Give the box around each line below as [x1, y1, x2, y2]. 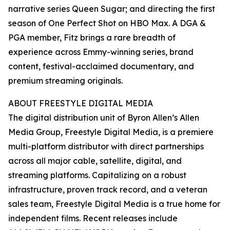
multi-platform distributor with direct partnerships [8, 141, 204, 152]
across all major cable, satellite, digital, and [8, 156, 182, 166]
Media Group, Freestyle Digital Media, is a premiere [8, 127, 214, 138]
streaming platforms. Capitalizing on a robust [8, 170, 186, 181]
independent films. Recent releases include [8, 213, 178, 224]
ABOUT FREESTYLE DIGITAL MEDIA [8, 98, 153, 109]
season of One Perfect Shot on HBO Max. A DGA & [8, 18, 206, 29]
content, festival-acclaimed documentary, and [8, 61, 194, 72]
